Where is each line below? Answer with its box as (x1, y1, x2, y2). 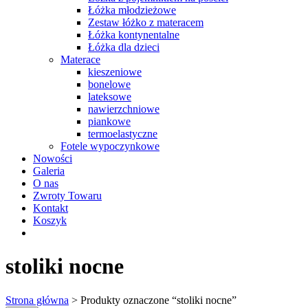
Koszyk (33, 214, 67, 226)
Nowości (33, 152, 72, 164)
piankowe (88, 115, 131, 127)
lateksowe (88, 90, 131, 102)
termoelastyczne (88, 127, 157, 140)
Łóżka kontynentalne (88, 28, 179, 41)
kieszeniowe (88, 65, 142, 78)
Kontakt (33, 201, 68, 214)
